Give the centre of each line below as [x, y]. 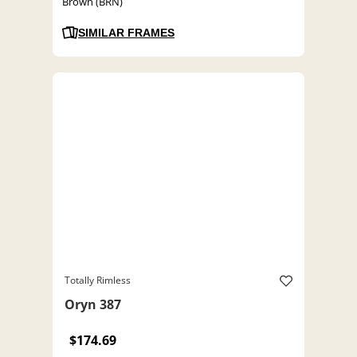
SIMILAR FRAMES [126, 33]
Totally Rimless [98, 280]
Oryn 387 [93, 305]
